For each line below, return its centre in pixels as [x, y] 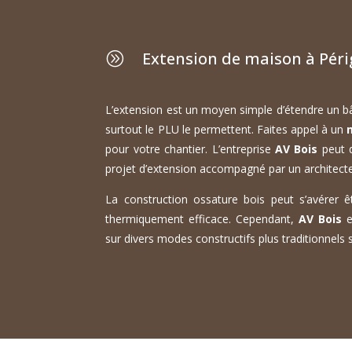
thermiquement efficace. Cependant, [202, 219]
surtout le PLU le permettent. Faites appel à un [226, 130]
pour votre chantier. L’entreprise [190, 149]
